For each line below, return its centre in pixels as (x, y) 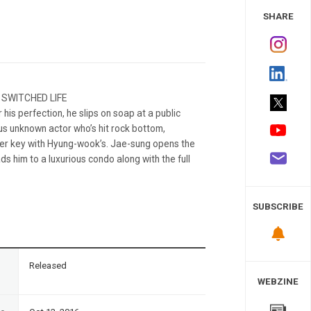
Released (48, 265)
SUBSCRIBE (278, 207)
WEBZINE (278, 281)
